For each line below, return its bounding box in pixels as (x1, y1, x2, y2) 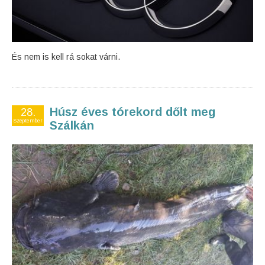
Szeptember (13, 118, 43, 124)
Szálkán (50, 119, 94, 132)
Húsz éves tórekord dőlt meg (50, 105, 215, 118)
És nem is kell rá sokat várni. (12, 52, 120, 62)
